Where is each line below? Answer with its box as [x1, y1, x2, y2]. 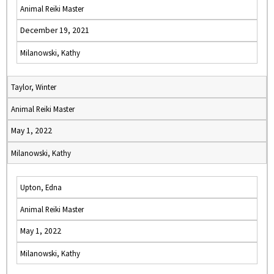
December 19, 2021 [20, 25, 89, 35]
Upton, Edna [20, 182, 62, 192]
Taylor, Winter [11, 82, 56, 92]
